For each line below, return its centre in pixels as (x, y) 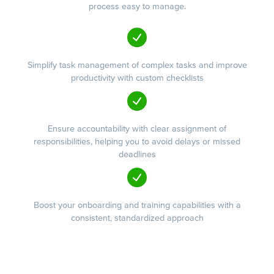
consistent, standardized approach (137, 218)
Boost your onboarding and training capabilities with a (137, 206)
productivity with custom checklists (137, 78)
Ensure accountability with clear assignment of (137, 129)
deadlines (137, 155)
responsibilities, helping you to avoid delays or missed (137, 142)
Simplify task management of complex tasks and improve (137, 65)
